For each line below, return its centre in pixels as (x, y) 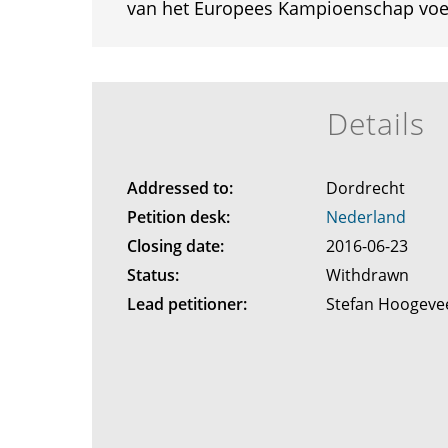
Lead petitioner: (186, 304)
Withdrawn (370, 275)
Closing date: (175, 246)
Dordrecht (368, 188)
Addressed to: (179, 188)
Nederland (366, 217)
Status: (152, 275)
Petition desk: (178, 217)
